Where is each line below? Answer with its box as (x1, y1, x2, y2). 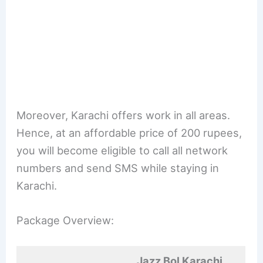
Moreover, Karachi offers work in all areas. (16, 108, 231, 122)
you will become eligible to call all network (16, 143, 228, 157)
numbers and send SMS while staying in (16, 161, 220, 174)
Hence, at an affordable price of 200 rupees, (16, 126, 242, 139)
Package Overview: (16, 213, 114, 227)
